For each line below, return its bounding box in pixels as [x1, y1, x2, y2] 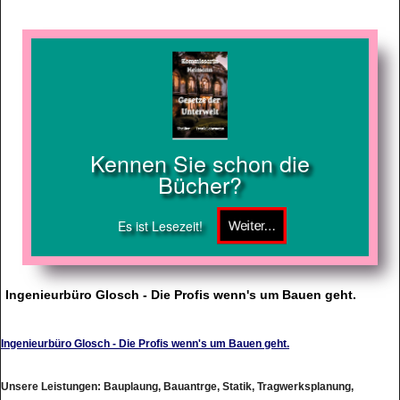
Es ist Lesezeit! [117, 200, 203, 219]
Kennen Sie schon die [90, 129, 310, 162]
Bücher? [158, 151, 242, 184]
